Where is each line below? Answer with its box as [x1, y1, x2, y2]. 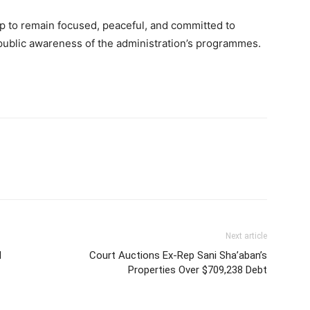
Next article [226, 231, 267, 241]
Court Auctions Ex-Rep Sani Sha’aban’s [89, 249, 267, 262]
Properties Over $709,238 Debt [128, 264, 267, 276]
